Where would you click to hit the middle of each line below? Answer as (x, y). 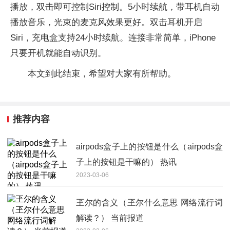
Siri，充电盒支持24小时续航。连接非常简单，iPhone (113, 38)
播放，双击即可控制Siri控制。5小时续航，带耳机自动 (115, 7)
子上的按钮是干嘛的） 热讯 (126, 162)
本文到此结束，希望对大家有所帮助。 (102, 74)
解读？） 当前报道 (110, 218)
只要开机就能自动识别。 (58, 53)
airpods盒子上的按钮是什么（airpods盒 (149, 146)
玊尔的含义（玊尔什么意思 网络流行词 (149, 202)
